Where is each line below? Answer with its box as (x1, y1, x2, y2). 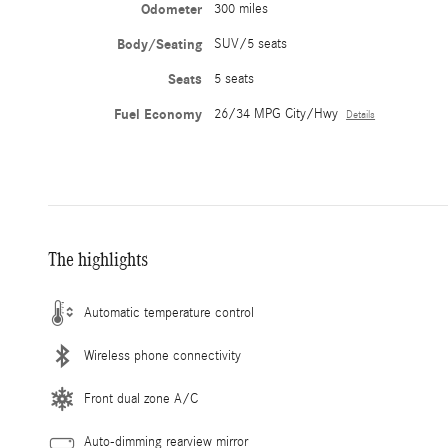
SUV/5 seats (214, 36, 288, 53)
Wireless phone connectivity (84, 348, 241, 365)
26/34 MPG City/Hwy (214, 106, 339, 123)
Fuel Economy (114, 106, 203, 124)
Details (346, 109, 376, 122)
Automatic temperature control (84, 305, 254, 322)
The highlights (48, 248, 148, 271)
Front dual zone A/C (84, 391, 198, 408)
